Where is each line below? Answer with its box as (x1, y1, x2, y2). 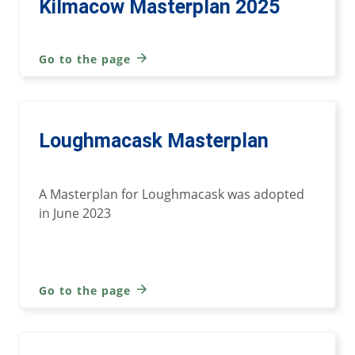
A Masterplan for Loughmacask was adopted (39, 185, 304, 203)
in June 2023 (39, 204, 111, 222)
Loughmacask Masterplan (39, 128, 269, 152)
